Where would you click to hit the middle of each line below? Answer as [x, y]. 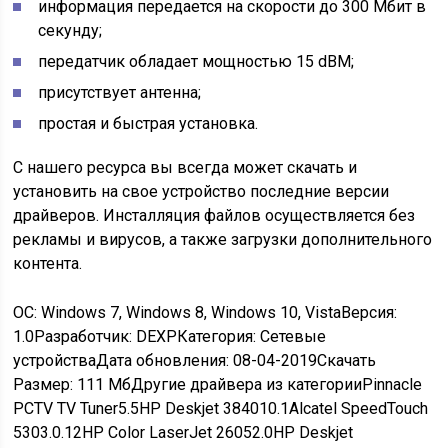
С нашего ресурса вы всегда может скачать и [185, 167]
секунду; [70, 30]
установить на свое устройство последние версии [201, 191]
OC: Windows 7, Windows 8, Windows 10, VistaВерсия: [205, 312]
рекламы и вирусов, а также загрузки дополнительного [223, 239]
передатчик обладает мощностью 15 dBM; [196, 61]
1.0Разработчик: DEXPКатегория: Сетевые [170, 336]
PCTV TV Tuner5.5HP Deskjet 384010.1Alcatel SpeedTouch [221, 408]
